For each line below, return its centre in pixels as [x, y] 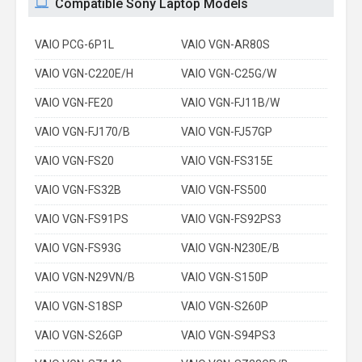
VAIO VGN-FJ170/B [82, 132]
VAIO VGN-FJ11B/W [230, 103]
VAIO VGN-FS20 [74, 161]
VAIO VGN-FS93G [78, 248]
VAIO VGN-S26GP [79, 335]
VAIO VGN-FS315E [227, 161]
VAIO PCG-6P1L [74, 44]
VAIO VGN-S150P [225, 277]
